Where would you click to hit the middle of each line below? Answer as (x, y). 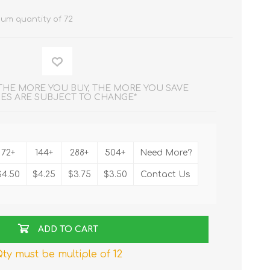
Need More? (165, 153)
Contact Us (166, 175)
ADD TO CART (68, 230)
